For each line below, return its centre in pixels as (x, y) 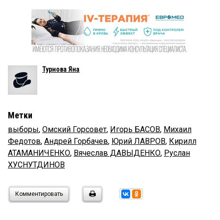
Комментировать (39, 194)
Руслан (177, 153)
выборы (23, 130)
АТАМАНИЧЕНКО (39, 153)
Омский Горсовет (74, 130)
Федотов (24, 141)
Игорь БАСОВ (135, 130)
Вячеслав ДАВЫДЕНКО (117, 153)
